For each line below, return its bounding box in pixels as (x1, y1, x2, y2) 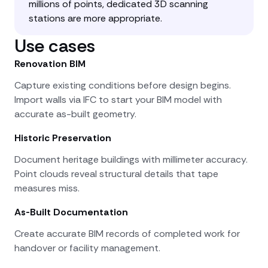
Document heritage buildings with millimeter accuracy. (14, 153, 248, 166)
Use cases (14, 34, 95, 58)
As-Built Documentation (14, 206, 128, 219)
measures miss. (14, 182, 80, 195)
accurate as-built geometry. (14, 108, 136, 121)
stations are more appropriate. (29, 12, 162, 25)
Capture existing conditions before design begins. (14, 79, 231, 92)
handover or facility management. (14, 242, 160, 255)
